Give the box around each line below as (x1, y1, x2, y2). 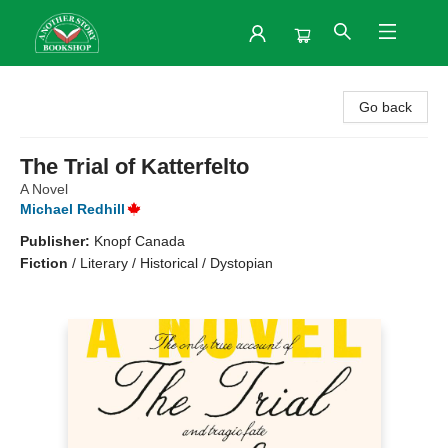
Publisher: (20, 233, 94, 249)
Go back (359, 99, 412, 115)
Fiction (20, 255, 68, 271)
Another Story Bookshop (15, 77, 169, 93)
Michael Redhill (20, 201, 125, 217)
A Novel (20, 181, 68, 197)
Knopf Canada (94, 233, 185, 249)
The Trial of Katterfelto (20, 154, 249, 179)
